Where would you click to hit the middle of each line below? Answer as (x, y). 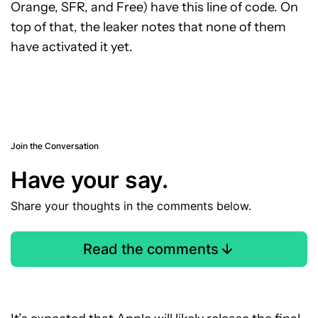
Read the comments (150, 250)
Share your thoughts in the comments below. (131, 206)
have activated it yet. (72, 47)
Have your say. (89, 180)
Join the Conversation (55, 146)
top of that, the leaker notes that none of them (148, 27)
